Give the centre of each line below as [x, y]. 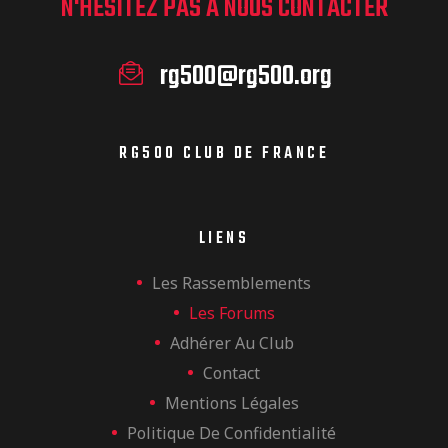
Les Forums [231, 312]
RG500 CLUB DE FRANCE [224, 153]
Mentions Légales [231, 402]
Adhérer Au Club [231, 342]
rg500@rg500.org [246, 76]
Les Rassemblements [231, 282]
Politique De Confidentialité [231, 432]
